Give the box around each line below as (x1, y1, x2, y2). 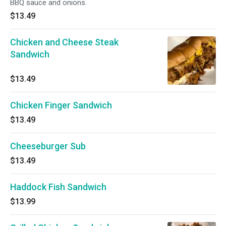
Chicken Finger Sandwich (10, 100, 112, 110)
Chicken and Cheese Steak (10, 37, 119, 47)
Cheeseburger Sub (10, 141, 86, 151)
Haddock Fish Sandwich (10, 182, 106, 192)
